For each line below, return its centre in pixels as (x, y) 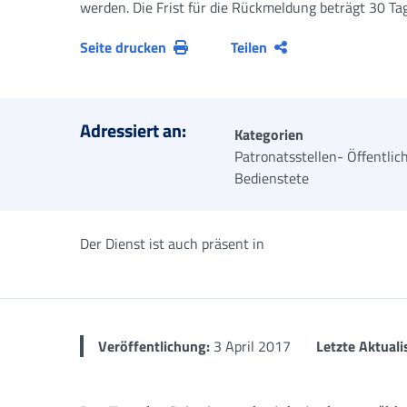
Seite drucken (123, 47)
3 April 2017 (250, 346)
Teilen (249, 47)
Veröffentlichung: (154, 346)
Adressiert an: (133, 130)
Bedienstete (272, 178)
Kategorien (269, 134)
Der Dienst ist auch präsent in (172, 243)
